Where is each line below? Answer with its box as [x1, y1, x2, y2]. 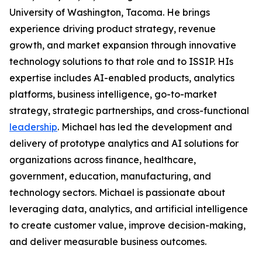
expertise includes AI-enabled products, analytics [9, 72, 235, 84]
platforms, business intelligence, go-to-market [9, 88, 217, 101]
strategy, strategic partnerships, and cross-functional [9, 105, 249, 117]
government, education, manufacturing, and [9, 170, 211, 182]
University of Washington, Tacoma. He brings [9, 6, 210, 19]
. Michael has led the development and [57, 121, 232, 133]
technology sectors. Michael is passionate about [9, 187, 225, 199]
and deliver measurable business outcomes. [9, 236, 206, 248]
